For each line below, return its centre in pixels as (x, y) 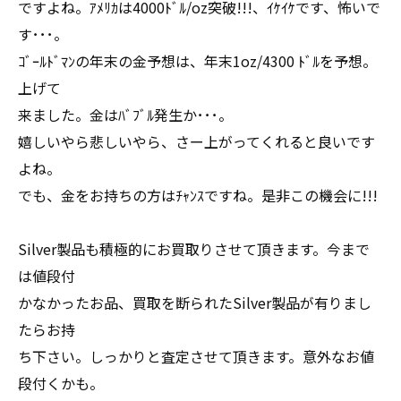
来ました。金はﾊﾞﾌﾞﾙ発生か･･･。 (125, 115)
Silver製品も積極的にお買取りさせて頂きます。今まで (194, 249)
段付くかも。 (61, 383)
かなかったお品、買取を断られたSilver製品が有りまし (195, 303)
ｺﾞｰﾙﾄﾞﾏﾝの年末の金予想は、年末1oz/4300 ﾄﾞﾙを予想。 (197, 61)
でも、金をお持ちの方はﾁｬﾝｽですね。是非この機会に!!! (198, 195)
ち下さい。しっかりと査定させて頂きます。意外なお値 (196, 356)
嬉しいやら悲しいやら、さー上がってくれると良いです (196, 141)
